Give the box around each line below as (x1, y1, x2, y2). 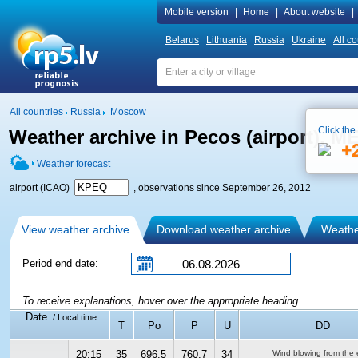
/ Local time (50, 312, 97, 322)
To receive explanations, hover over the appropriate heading (22, 295, 298, 307)
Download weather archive (157, 223, 291, 236)
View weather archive (22, 223, 129, 236)
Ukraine (292, 34, 326, 46)
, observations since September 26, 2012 (129, 182, 311, 193)
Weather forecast (37, 158, 110, 169)
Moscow (110, 106, 146, 117)
